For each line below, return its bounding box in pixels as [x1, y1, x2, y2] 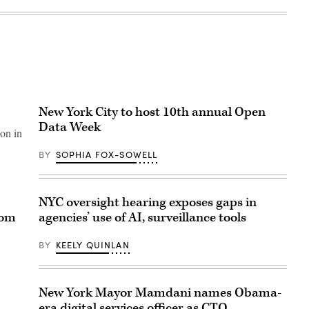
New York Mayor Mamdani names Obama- [39, 284, 281, 302]
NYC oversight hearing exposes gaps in [39, 194, 257, 212]
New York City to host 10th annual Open [39, 103, 266, 121]
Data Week [39, 119, 101, 137]
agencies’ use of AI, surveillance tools [39, 209, 246, 227]
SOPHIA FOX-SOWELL [55, 148, 158, 161]
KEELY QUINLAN [55, 239, 130, 252]
